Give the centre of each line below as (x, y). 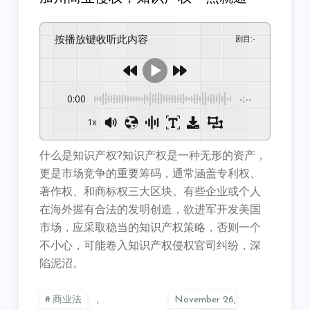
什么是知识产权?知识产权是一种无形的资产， (153, 156)
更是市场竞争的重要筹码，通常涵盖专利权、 (151, 174)
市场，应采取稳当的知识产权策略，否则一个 (151, 228)
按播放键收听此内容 (107, 38)
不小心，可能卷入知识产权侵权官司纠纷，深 (151, 246)
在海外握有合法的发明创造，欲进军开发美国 (151, 210)
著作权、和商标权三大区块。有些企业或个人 (151, 192)
